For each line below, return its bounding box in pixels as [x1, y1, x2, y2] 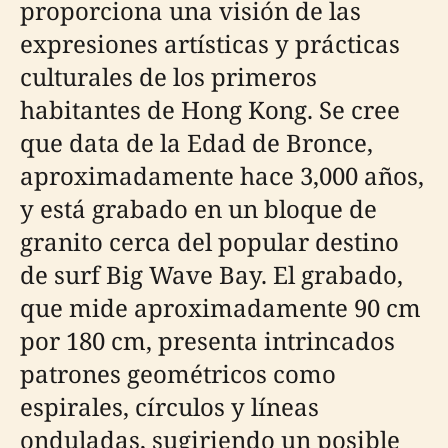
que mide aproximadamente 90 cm [20, 291, 421, 324]
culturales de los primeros [20, 60, 317, 93]
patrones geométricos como [20, 357, 336, 390]
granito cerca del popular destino [20, 225, 399, 258]
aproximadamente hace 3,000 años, [20, 159, 424, 192]
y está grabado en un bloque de [20, 192, 377, 225]
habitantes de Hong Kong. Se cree [20, 93, 400, 126]
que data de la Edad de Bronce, [20, 126, 373, 159]
